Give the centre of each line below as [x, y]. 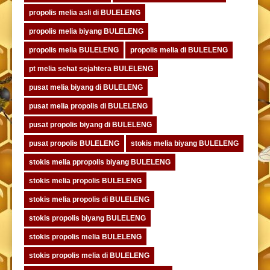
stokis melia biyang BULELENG [185, 143]
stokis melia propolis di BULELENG [89, 199]
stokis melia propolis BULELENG [85, 181]
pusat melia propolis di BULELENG [88, 106]
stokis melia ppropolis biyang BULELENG [100, 162]
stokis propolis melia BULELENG [85, 237]
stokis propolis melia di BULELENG [89, 255]
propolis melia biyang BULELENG [86, 31]
